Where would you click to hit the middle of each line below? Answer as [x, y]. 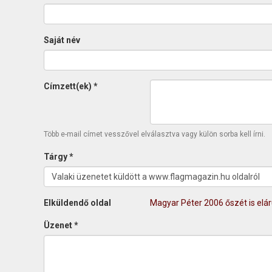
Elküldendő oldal [77, 203]
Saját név [62, 40]
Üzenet [59, 225]
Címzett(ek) [69, 86]
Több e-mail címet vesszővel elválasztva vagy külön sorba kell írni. [155, 134]
